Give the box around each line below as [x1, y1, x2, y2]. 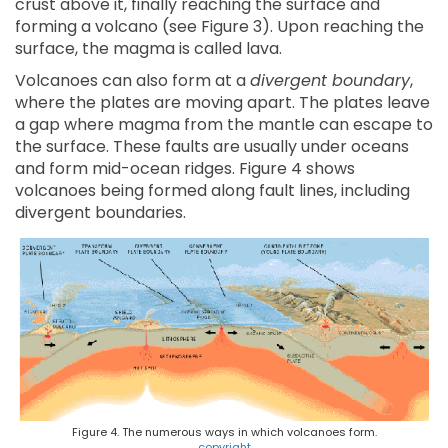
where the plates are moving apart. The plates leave [15, 91, 430, 115]
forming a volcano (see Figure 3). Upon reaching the [15, 15, 424, 39]
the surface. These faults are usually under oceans [15, 135, 409, 159]
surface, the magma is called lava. [15, 37, 282, 61]
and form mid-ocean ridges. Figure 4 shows [15, 157, 355, 181]
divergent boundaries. [15, 201, 186, 225]
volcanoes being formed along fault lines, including [15, 179, 410, 203]
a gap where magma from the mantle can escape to [15, 113, 433, 137]
